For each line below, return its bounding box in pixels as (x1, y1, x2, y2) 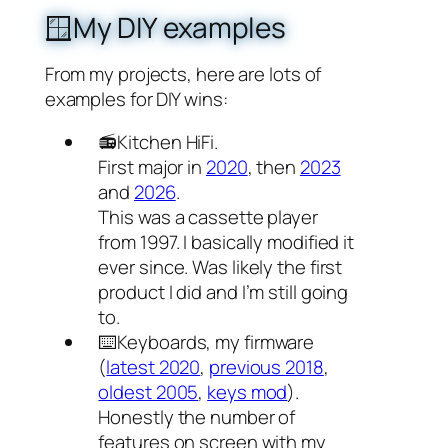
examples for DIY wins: (44, 85, 228, 112)
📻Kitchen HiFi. (98, 129, 219, 155)
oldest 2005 (98, 379, 199, 405)
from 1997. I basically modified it (98, 229, 355, 255)
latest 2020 (106, 354, 201, 380)
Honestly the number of (98, 404, 296, 430)
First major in (98, 154, 206, 180)
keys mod (207, 379, 288, 405)
